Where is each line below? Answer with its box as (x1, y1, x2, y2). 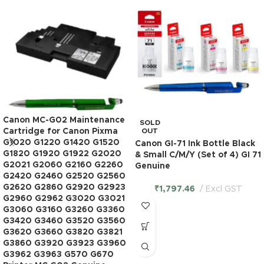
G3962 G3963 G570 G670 (3, 250, 114, 259)
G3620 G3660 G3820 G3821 (3, 228, 123, 237)
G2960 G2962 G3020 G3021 (3, 194, 125, 203)
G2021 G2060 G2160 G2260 (3, 161, 123, 170)
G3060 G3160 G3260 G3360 (3, 206, 125, 214)
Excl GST (205, 185, 242, 194)
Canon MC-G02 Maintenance (3, 116, 125, 125)
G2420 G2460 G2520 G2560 (3, 172, 126, 181)
